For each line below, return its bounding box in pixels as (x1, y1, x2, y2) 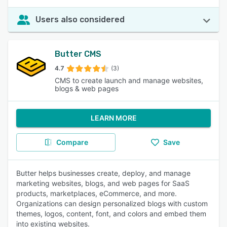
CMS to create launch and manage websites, (55, 76, 203, 85)
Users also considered (35, 15, 125, 24)
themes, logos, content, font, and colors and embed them (16, 209, 206, 218)
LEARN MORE (90, 113, 137, 122)
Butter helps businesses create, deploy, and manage (16, 169, 191, 177)
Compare (56, 138, 88, 146)
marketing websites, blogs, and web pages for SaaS (16, 179, 190, 187)
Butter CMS (55, 49, 101, 59)
